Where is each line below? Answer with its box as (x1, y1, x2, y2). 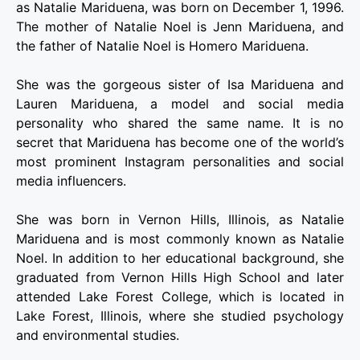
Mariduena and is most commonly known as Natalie (16, 230, 344, 247)
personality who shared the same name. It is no (16, 114, 344, 131)
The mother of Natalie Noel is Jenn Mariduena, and (16, 18, 344, 35)
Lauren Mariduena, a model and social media (16, 95, 344, 112)
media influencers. (16, 172, 126, 189)
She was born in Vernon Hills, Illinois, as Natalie (16, 211, 344, 227)
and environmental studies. (16, 326, 179, 343)
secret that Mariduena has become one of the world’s (16, 133, 344, 150)
